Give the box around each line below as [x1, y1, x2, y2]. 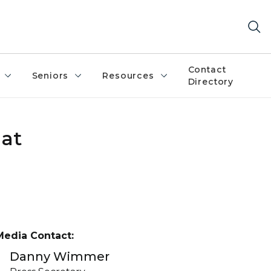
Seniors [31, 70, 69, 81]
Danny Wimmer [10, 249, 109, 264]
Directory [188, 76, 234, 87]
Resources [102, 70, 154, 81]
